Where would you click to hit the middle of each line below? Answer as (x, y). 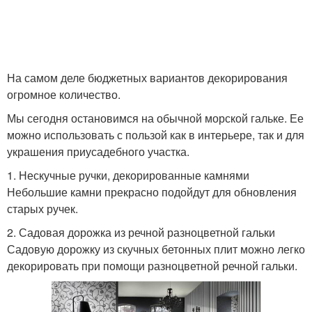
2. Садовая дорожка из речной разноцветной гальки (141, 232)
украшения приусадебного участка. (98, 151)
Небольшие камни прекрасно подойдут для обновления (152, 192)
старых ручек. (42, 209)
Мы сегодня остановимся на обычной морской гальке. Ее (155, 118)
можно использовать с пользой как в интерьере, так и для (156, 135)
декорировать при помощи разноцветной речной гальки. (152, 266)
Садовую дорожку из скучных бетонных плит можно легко (156, 249)
